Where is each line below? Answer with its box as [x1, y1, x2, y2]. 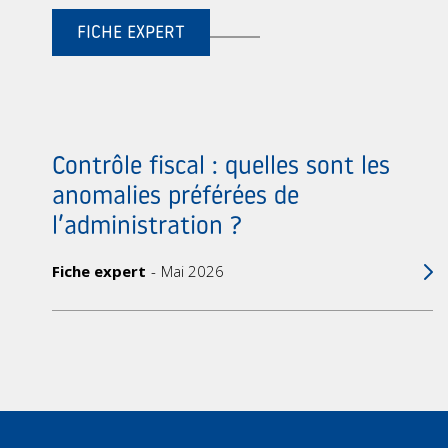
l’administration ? [52, 215, 242, 241]
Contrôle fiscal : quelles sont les [52, 155, 390, 181]
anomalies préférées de [52, 185, 299, 211]
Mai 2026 [161, 261, 224, 282]
